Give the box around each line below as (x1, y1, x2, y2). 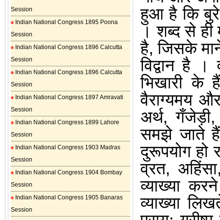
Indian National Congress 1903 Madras (14, 144, 120, 151)
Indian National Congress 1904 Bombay (14, 169, 122, 176)
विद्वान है (140, 56, 198, 75)
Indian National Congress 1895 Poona (14, 19, 118, 26)
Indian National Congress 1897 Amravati (14, 94, 123, 101)
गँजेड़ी (176, 108, 211, 126)
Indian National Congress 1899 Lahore (14, 119, 119, 126)
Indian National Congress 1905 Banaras (14, 194, 123, 201)
